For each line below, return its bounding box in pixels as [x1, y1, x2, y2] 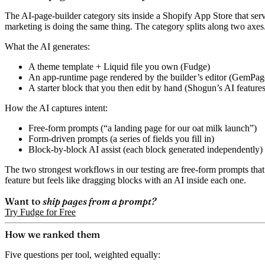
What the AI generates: [5, 41, 90, 51]
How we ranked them [5, 228, 100, 240]
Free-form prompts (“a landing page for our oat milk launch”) [28, 122, 257, 133]
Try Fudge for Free [5, 206, 76, 217]
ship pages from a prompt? [43, 195, 156, 207]
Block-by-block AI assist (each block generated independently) [28, 144, 263, 154]
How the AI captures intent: [5, 102, 108, 113]
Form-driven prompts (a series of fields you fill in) [28, 133, 214, 144]
